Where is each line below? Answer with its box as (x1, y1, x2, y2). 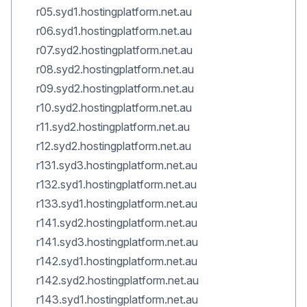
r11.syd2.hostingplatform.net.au (36, 120, 190, 134)
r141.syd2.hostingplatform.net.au (36, 216, 197, 230)
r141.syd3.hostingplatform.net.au (36, 235, 198, 249)
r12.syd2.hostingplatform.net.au (36, 139, 191, 153)
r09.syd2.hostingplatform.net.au (36, 82, 194, 95)
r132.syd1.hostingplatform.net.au (36, 177, 197, 191)
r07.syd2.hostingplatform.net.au (36, 43, 193, 57)
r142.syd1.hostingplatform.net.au (36, 254, 197, 268)
